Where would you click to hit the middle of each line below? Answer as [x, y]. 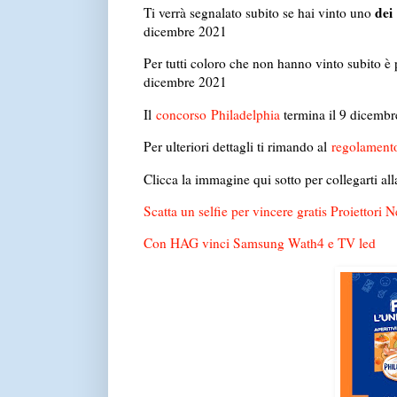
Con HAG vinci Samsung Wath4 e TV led [259, 243]
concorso [181, 114]
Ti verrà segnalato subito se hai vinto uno [259, 13]
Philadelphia [245, 114]
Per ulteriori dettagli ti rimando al [237, 147]
